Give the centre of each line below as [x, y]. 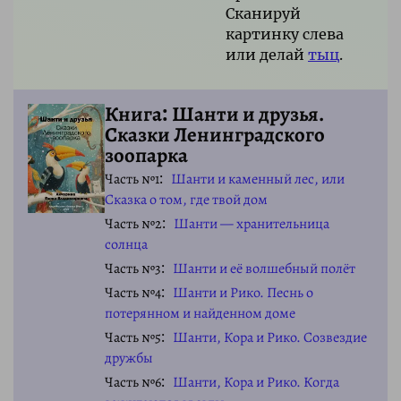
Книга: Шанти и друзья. [215, 114]
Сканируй [263, 13]
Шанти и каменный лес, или [257, 179]
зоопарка [147, 155]
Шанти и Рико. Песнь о [243, 292]
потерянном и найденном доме [200, 313]
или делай [267, 54]
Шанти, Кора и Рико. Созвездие [269, 337]
